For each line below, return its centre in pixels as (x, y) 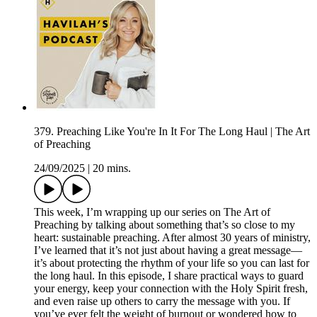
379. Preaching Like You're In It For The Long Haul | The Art (172, 132)
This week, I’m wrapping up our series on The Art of (152, 212)
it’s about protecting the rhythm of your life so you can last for (172, 263)
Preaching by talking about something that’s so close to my (165, 225)
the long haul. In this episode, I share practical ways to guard (169, 276)
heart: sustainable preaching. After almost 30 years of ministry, (172, 238)
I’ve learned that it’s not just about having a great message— (168, 250)
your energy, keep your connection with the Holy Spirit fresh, (171, 289)
